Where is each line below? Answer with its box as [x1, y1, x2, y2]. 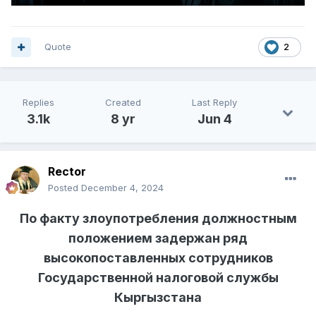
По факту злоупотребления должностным [19, 211, 297, 226]
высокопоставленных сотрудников [43, 250, 273, 266]
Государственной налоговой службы [37, 270, 279, 286]
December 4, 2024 [81, 182, 164, 194]
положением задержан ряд [68, 231, 248, 246]
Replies [23, 97, 54, 109]
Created [105, 97, 141, 109]
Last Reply [192, 97, 237, 109]
